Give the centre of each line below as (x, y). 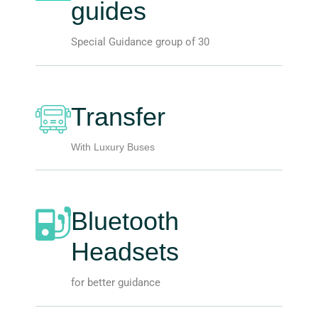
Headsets (125, 252)
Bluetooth (125, 221)
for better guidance (116, 283)
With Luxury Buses (113, 147)
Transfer (118, 117)
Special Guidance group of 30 (140, 42)
